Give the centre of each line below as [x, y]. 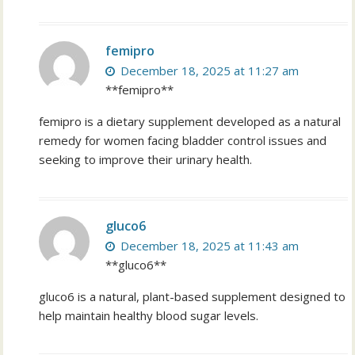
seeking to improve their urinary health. [146, 160]
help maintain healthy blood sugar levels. [149, 316]
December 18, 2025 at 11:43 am [208, 246]
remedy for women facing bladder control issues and [183, 141]
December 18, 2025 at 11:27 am [208, 71]
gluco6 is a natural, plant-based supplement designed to [193, 297]
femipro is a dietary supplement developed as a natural [190, 122]
